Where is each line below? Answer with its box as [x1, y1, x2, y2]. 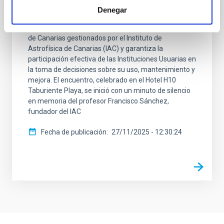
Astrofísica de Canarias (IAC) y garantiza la [28, 44, 163, 52]
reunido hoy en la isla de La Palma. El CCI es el [28, 2, 170, 10]
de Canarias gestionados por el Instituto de [28, 33, 162, 42]
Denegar [97, 5, 127, 14]
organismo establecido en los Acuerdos [28, 12, 152, 21]
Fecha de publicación [41, 127, 106, 136]
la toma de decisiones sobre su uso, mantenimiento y [28, 65, 195, 73]
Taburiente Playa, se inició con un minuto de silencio [28, 86, 190, 94]
